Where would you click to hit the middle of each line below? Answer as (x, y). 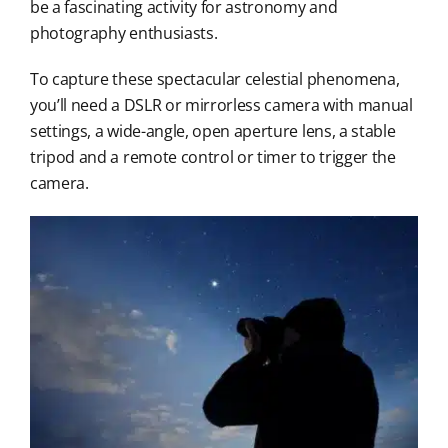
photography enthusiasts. (123, 33)
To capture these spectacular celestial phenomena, (214, 79)
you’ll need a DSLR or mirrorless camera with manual (221, 105)
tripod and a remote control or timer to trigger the (212, 157)
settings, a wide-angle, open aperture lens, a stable (212, 131)
